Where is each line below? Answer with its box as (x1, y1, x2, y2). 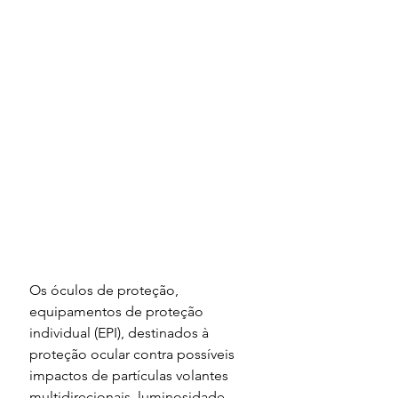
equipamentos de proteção (29, 302, 207, 320)
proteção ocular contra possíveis (29, 345, 238, 362)
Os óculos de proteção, (29, 281, 182, 298)
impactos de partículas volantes (29, 366, 232, 384)
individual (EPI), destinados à (29, 323, 212, 341)
